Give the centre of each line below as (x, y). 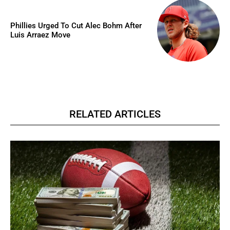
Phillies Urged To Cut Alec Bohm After (76, 25)
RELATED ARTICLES (115, 114)
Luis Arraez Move (40, 35)
